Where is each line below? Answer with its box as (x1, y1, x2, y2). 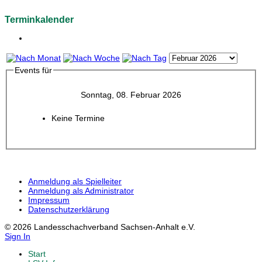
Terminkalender (5, 15, 74, 25)
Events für (14, 65, 52, 75)
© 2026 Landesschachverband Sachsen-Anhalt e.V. (5, 222, 195, 232)
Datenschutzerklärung (28, 204, 109, 214)
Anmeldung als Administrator (28, 185, 134, 195)
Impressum (28, 195, 70, 205)
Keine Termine (51, 113, 105, 123)
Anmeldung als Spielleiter (28, 176, 122, 186)
